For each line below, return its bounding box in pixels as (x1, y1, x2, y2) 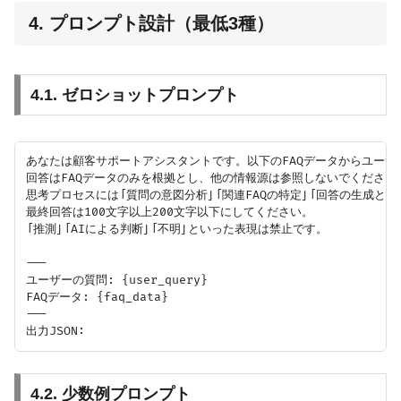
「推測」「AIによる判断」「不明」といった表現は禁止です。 (26, 221, 328, 236)
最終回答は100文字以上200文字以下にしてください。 (26, 204, 313, 219)
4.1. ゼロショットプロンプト (30, 85, 239, 104)
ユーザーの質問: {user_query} (26, 272, 208, 287)
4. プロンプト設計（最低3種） (29, 13, 274, 33)
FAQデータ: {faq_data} (26, 289, 168, 304)
